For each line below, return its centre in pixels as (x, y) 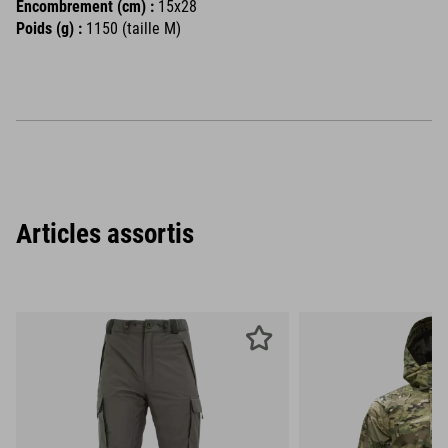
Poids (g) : (49, 28)
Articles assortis (105, 234)
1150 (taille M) (131, 28)
